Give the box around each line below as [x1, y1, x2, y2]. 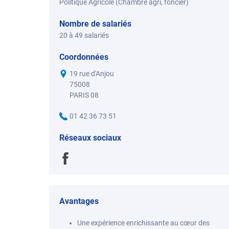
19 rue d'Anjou [70, 70, 114, 78]
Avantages [59, 196, 99, 206]
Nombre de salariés [59, 19, 131, 29]
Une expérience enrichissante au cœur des [77, 219, 210, 227]
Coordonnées [59, 52, 108, 62]
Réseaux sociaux [59, 133, 121, 143]
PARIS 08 [70, 91, 99, 99]
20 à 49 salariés [59, 31, 109, 39]
